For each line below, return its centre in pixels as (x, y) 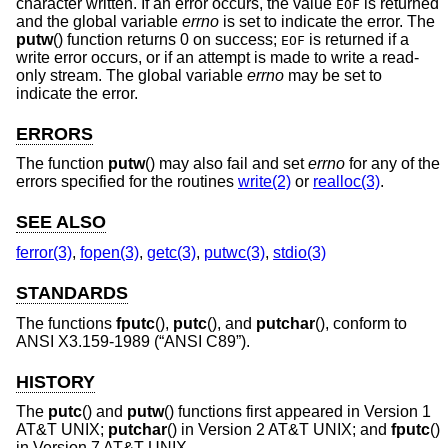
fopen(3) (109, 252)
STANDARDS (72, 292)
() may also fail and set (226, 164)
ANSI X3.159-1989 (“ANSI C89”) (131, 341)
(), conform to (361, 323)
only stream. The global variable (131, 75)
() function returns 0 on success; (167, 39)
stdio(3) (299, 252)
